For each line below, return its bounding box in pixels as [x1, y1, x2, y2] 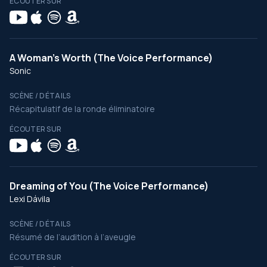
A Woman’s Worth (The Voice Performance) [10, 51, 213, 64]
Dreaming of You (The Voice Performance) [10, 179, 209, 193]
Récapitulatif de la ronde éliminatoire [10, 103, 155, 114]
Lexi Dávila [10, 193, 50, 204]
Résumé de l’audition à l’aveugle [10, 231, 136, 243]
